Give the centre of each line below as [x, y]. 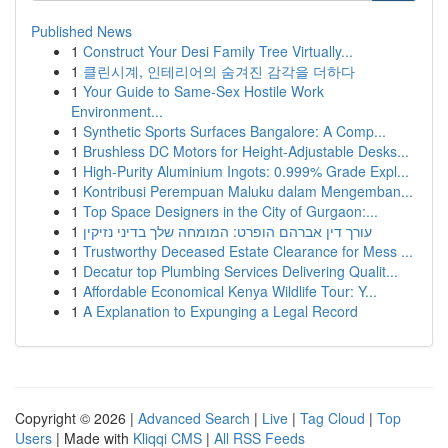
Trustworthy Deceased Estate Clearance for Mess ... [248, 251]
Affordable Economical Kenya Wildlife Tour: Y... [230, 291]
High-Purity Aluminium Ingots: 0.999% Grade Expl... [246, 171]
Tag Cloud [332, 418]
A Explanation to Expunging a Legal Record [220, 311]
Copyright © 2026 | [76, 418]
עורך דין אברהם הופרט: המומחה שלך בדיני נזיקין [227, 231]
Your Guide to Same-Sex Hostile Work [203, 91]
